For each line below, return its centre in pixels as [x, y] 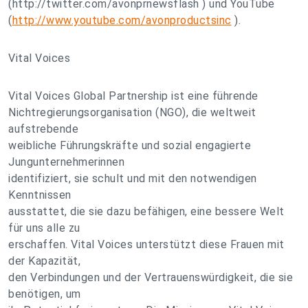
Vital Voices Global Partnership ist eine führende [133, 96]
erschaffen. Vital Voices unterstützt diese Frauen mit [146, 244]
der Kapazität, [44, 261]
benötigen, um [45, 294]
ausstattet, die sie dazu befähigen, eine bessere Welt [146, 211]
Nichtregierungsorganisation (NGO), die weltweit [132, 112]
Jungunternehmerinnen [66, 162]
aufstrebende [43, 129]
